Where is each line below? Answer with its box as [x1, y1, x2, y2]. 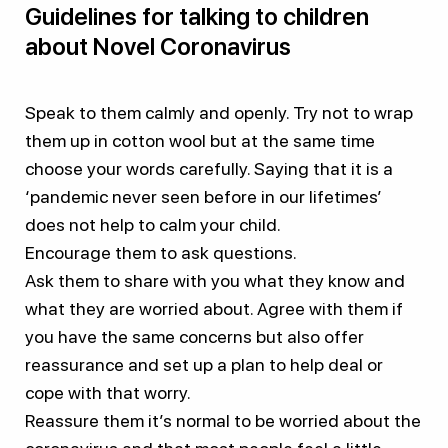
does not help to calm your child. [25, 213, 281, 235]
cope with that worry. [25, 381, 191, 403]
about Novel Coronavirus [25, 31, 291, 61]
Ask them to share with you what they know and [25, 269, 405, 291]
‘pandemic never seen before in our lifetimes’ [25, 185, 382, 207]
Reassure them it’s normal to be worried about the [25, 409, 421, 431]
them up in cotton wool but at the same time [25, 129, 375, 151]
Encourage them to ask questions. [25, 241, 297, 263]
